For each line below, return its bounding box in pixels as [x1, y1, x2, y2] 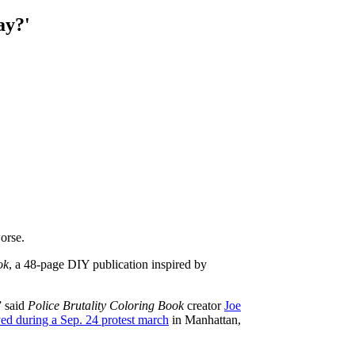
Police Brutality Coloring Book [28, 298, 184, 312]
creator [184, 298, 224, 312]
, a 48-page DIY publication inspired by [9, 257, 207, 271]
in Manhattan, [169, 312, 241, 326]
